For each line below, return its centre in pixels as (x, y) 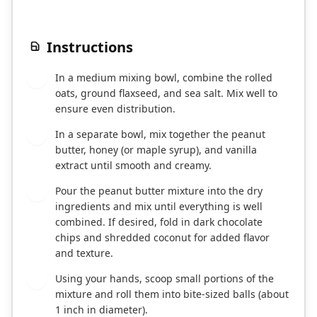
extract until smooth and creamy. (133, 166)
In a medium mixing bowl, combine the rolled (164, 78)
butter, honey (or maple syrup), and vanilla (156, 150)
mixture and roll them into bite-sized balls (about (172, 294)
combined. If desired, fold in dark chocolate (159, 222)
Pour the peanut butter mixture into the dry (159, 191)
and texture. (84, 253)
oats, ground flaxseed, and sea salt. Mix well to (166, 93)
